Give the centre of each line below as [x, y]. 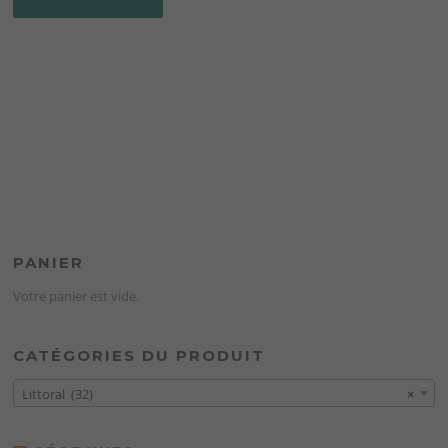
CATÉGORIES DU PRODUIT [139, 356]
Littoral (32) [58, 393]
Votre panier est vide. [76, 296]
